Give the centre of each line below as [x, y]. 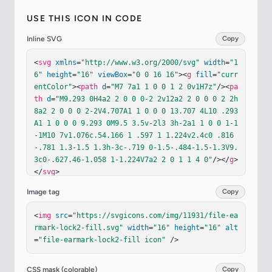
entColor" [53, 87]
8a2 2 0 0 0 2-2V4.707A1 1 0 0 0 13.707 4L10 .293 [136, 111]
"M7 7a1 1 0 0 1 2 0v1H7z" [164, 87]
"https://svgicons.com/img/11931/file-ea [155, 216]
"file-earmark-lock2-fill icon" [102, 240]
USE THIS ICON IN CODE [85, 19]
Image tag [43, 192]
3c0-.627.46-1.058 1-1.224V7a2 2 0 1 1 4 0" [123, 160]
